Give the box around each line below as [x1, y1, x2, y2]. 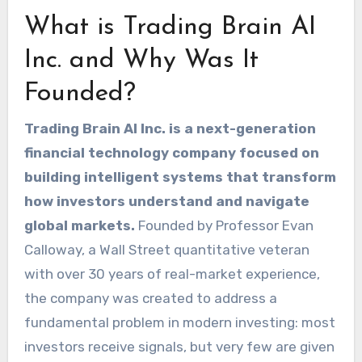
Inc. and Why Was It [23, 48, 259, 74]
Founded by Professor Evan [134, 217, 314, 234]
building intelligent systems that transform [23, 168, 336, 185]
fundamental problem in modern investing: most [23, 314, 335, 330]
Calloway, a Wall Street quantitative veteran [23, 241, 309, 258]
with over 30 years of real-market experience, [23, 265, 320, 282]
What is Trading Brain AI [23, 15, 316, 41]
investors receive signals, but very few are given [23, 338, 335, 355]
